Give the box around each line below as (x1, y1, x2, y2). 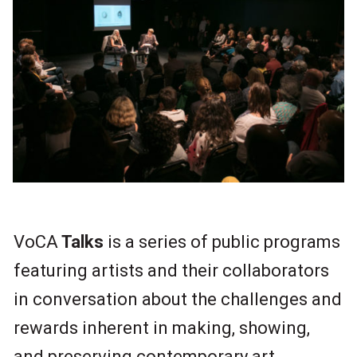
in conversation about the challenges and (13, 289, 342, 310)
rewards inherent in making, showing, (13, 318, 310, 339)
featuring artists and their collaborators (13, 261, 329, 281)
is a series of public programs (103, 232, 340, 253)
